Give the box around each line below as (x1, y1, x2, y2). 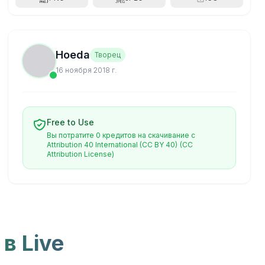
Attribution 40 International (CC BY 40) (47, 140, 178, 149)
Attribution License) (47, 150, 115, 159)
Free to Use (47, 117, 95, 127)
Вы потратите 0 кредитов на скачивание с (47, 131, 196, 140)
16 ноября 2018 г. (56, 66, 117, 75)
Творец (95, 50, 121, 59)
